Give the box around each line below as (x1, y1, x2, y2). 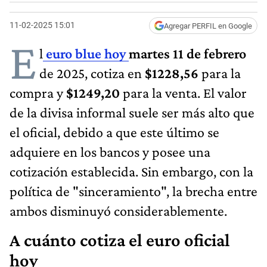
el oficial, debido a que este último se (10, 123, 219, 140)
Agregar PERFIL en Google (164, 21, 252, 30)
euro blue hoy (46, 45, 126, 61)
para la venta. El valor (123, 84, 247, 101)
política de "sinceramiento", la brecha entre (10, 182, 257, 199)
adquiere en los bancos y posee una (10, 143, 210, 160)
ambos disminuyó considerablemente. (10, 202, 227, 219)
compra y (10, 84, 66, 101)
